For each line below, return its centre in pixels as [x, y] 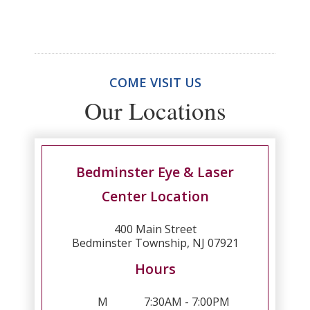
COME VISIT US [155, 82]
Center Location [155, 196]
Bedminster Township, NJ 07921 [155, 243]
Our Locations [155, 110]
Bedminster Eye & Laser [155, 172]
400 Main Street [155, 229]
